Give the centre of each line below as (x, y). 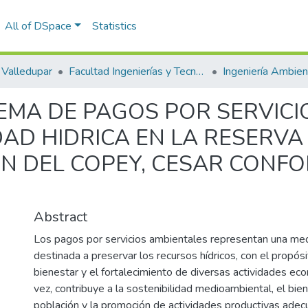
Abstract (60, 217)
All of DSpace (38, 26)
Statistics (114, 26)
